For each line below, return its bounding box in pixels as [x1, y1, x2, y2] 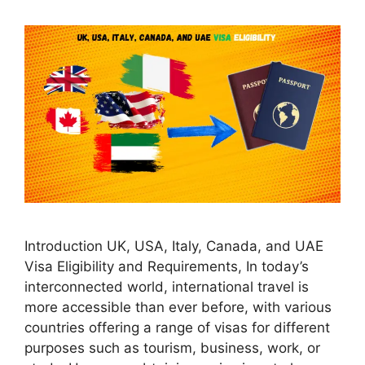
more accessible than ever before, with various [24, 298, 332, 315]
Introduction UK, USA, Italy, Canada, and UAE [24, 237, 323, 254]
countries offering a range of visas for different [24, 319, 330, 336]
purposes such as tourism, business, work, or [24, 339, 320, 356]
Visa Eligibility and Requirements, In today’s [24, 257, 309, 275]
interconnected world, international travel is [24, 278, 309, 295]
